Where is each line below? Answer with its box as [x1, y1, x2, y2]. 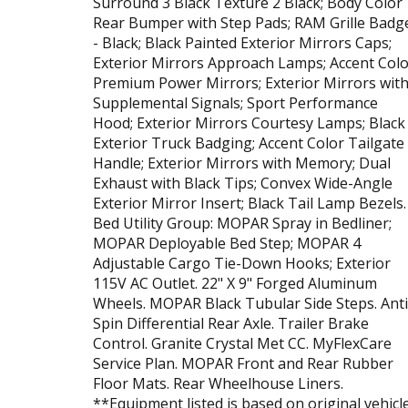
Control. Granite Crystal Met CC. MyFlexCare [93, 332, 392, 353]
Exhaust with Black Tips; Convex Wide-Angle [93, 172, 393, 193]
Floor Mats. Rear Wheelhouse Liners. [93, 372, 343, 393]
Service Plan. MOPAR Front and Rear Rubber [93, 352, 393, 373]
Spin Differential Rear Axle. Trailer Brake [93, 312, 369, 333]
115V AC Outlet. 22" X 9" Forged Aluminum [93, 272, 377, 293]
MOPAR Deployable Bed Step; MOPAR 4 [93, 232, 361, 253]
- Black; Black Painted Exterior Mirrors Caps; [93, 32, 392, 53]
